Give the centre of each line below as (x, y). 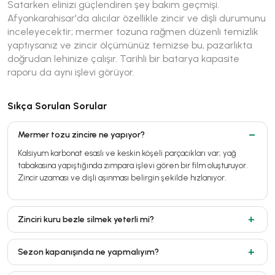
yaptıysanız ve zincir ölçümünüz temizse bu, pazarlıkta (130, 45)
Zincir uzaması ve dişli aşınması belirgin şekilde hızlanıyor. (122, 177)
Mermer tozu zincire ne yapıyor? (81, 134)
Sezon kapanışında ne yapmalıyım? (88, 252)
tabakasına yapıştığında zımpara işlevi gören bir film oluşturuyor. (133, 165)
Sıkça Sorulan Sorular (57, 106)
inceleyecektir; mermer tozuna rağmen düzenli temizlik (133, 31)
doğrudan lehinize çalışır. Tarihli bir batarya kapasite (123, 58)
